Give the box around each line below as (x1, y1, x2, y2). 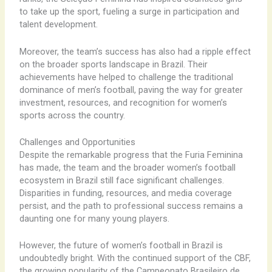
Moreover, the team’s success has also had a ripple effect (19, 46, 251, 57)
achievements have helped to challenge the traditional (19, 71, 233, 83)
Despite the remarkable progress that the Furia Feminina (19, 149, 243, 161)
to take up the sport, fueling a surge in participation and (19, 6, 239, 18)
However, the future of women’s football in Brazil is (19, 240, 223, 251)
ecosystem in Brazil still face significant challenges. (19, 175, 224, 186)
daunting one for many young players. (19, 213, 169, 225)
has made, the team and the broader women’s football (19, 162, 236, 174)
